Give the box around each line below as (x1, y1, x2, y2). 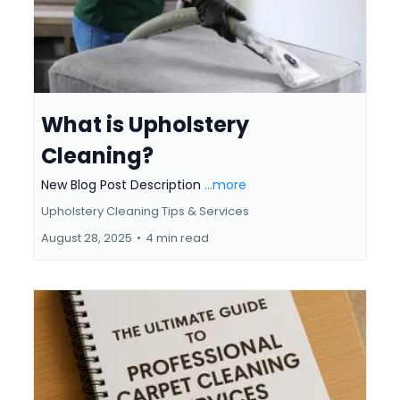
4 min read (146, 229, 209, 247)
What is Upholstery (41, 110, 249, 140)
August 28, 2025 (41, 229, 132, 247)
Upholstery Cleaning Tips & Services (41, 203, 249, 221)
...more (204, 176, 246, 195)
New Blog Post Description (41, 176, 204, 195)
